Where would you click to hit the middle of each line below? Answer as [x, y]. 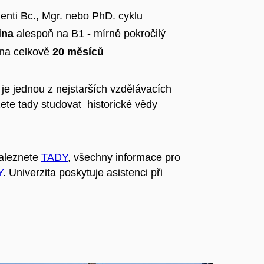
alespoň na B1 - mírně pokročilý [90, 34]
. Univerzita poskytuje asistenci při [83, 173]
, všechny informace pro [124, 158]
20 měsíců [78, 52]
